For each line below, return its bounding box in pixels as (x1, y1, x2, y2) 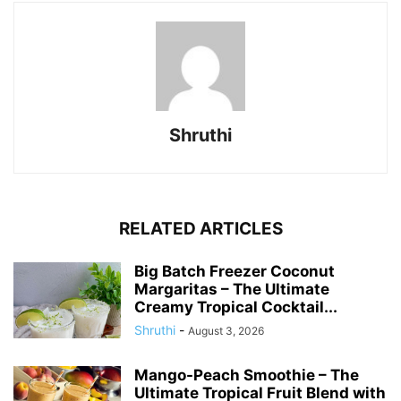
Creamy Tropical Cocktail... (134, 298, 337, 317)
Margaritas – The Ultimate (134, 280, 329, 299)
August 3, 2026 (188, 324, 264, 338)
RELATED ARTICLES (118, 218, 283, 240)
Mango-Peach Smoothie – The (134, 366, 359, 385)
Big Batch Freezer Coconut (134, 262, 335, 281)
